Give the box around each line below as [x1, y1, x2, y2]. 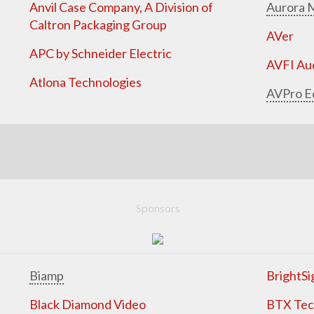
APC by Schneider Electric [29, 45, 172, 61]
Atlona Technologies [29, 74, 142, 90]
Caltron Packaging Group [29, 16, 168, 32]
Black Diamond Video [29, 296, 146, 312]
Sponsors [135, 200, 180, 214]
